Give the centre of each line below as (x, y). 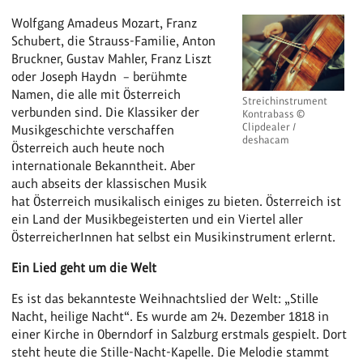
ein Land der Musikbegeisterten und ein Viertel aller (158, 219)
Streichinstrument (285, 100)
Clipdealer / (269, 126)
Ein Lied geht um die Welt (84, 267)
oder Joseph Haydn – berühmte (100, 76)
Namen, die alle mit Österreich (96, 94)
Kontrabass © (274, 113)
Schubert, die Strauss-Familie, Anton (114, 41)
